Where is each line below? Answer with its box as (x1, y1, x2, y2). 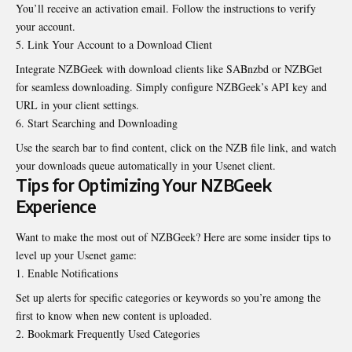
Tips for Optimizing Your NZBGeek (16, 174, 271, 196)
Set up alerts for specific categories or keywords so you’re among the (16, 290, 321, 306)
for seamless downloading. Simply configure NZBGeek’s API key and (16, 79, 327, 95)
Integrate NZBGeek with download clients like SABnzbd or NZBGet (16, 61, 322, 77)
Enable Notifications (27, 266, 118, 281)
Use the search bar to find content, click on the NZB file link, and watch (16, 140, 336, 156)
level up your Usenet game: (16, 247, 137, 263)
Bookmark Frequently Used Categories (27, 326, 200, 342)
